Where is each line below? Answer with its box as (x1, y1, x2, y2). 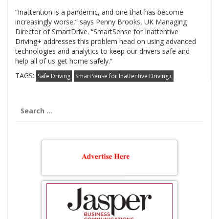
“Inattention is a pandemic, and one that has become (15, 7, 183, 17)
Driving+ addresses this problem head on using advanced (15, 37, 196, 46)
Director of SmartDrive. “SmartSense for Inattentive (15, 27, 178, 37)
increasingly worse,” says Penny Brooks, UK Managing (15, 17, 187, 27)
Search (15, 100, 39, 110)
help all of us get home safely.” (15, 56, 112, 66)
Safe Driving (38, 72, 70, 81)
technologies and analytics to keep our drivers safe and (15, 46, 190, 56)
